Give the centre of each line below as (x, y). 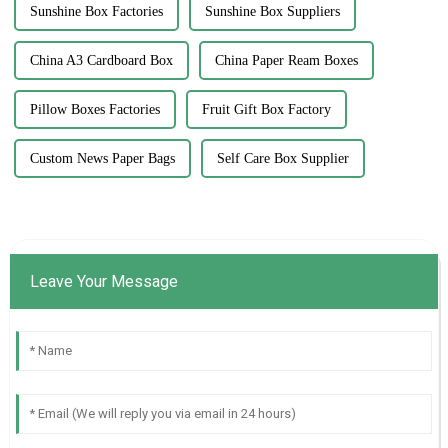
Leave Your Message (103, 281)
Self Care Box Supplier (282, 158)
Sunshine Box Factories (96, 11)
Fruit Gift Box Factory (266, 109)
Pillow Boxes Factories (94, 109)
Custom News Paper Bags (102, 158)
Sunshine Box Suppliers (272, 11)
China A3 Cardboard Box (101, 60)
